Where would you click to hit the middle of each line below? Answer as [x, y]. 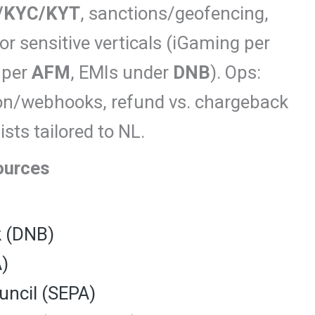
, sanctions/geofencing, [174, 13]
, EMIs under [122, 72]
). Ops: [236, 72]
